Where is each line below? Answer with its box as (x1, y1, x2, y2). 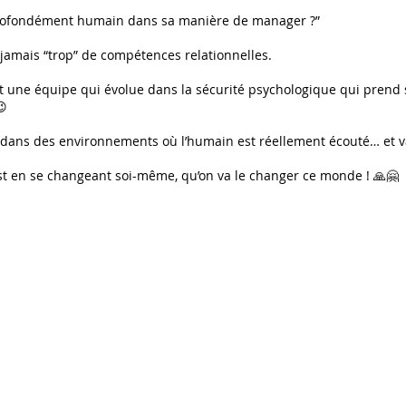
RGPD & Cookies (307, 305, 403, 323)
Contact (14, 305, 62, 323)
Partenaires (161, 305, 232, 323)
